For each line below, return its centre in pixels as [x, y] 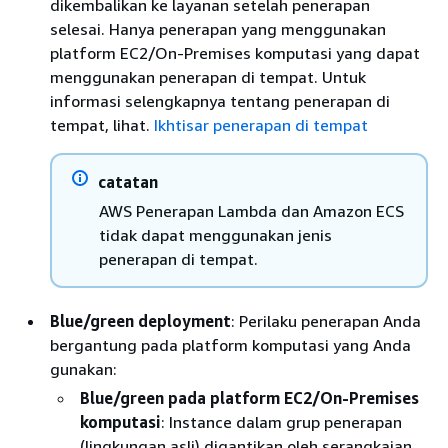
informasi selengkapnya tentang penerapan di [220, 100]
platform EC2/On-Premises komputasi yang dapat [235, 52]
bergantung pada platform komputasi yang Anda [230, 344]
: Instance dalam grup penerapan [281, 421]
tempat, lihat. [102, 124]
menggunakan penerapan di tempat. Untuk [208, 76]
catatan [128, 181]
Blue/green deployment [140, 320]
